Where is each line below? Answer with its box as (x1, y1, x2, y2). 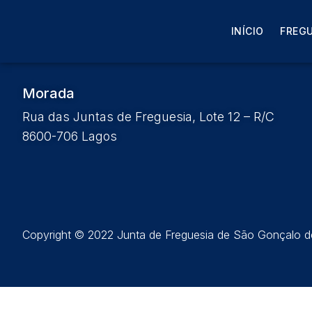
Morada (22, 85, 75, 102)
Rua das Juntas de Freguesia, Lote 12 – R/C (22, 109, 274, 124)
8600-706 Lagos (22, 129, 117, 143)
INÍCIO (231, 25, 264, 37)
